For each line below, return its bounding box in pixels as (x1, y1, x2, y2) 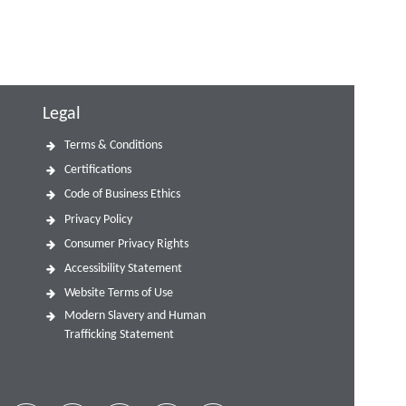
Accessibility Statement (64, 261, 183, 275)
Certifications (64, 163, 132, 178)
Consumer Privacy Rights (64, 237, 189, 251)
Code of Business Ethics (64, 188, 181, 202)
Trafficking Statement (64, 328, 175, 343)
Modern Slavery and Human (64, 309, 207, 324)
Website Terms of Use (64, 286, 174, 301)
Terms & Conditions (64, 139, 163, 152)
